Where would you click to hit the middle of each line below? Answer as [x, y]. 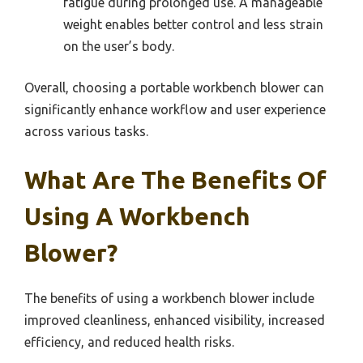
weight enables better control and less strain [193, 25]
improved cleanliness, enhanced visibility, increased [175, 320]
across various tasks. [86, 132]
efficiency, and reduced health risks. [129, 342]
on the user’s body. [119, 47]
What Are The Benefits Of [175, 180]
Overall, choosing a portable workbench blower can [174, 88]
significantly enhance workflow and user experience [175, 110]
